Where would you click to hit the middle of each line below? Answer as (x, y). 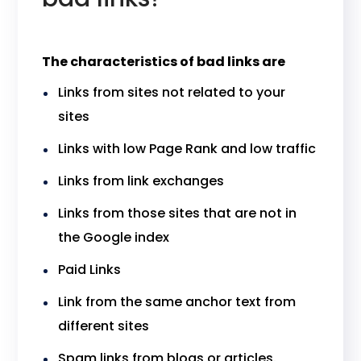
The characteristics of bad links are (164, 62)
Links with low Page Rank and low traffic (187, 149)
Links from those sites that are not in (178, 213)
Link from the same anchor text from (177, 302)
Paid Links (90, 270)
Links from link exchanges (141, 181)
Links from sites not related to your (172, 92)
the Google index (114, 237)
